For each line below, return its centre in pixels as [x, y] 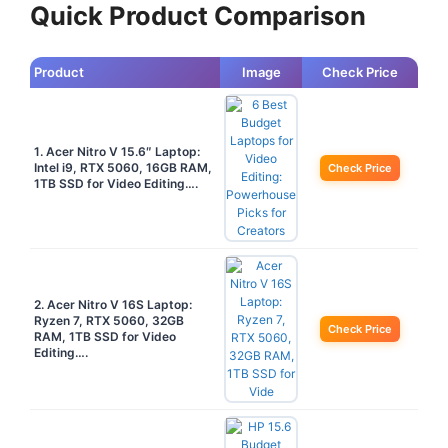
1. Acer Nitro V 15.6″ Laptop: [117, 151]
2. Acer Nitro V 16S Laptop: [113, 304]
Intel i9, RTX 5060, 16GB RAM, [123, 167]
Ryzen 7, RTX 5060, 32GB [109, 320]
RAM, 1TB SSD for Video [105, 336]
